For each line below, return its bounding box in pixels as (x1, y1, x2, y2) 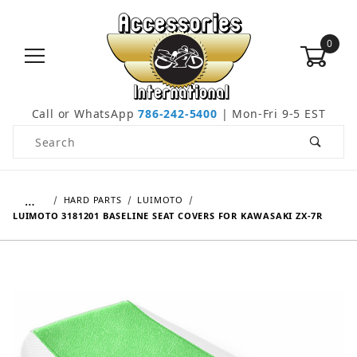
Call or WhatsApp (31, 106, 139, 122)
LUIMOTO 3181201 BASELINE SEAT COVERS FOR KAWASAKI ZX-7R (13, 210, 323, 222)
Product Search (14, 127, 104, 143)
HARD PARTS (63, 194, 122, 206)
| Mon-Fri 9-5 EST (217, 106, 326, 122)
